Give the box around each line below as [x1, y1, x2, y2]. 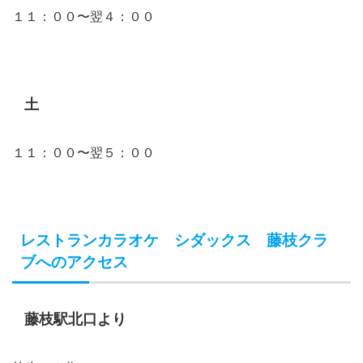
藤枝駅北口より [24, 311, 126, 328]
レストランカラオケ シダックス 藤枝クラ [20, 232, 328, 250]
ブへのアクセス [20, 254, 128, 271]
